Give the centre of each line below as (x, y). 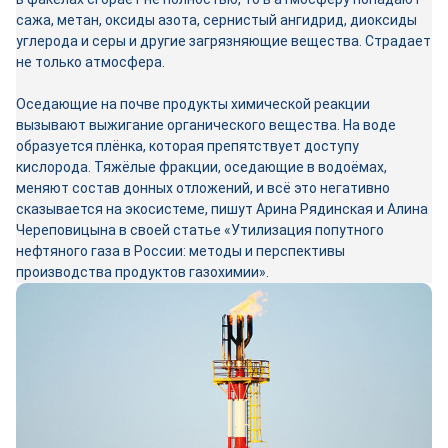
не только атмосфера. (90, 62)
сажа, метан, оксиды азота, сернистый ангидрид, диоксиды (216, 20)
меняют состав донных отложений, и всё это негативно (203, 188)
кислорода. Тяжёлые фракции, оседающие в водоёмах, (201, 167)
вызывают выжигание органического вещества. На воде (206, 125)
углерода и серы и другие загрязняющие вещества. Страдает (223, 41)
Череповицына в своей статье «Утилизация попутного (200, 230)
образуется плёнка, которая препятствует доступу (187, 146)
